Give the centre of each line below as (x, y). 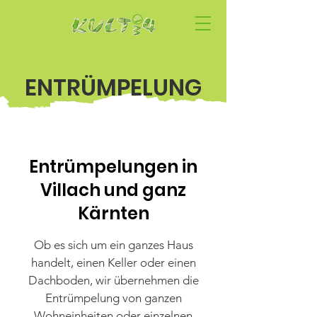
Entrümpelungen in (113, 167)
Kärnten (113, 213)
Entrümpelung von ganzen (113, 298)
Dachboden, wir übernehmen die (113, 280)
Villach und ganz (113, 190)
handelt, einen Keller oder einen (113, 263)
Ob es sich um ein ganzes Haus (113, 245)
